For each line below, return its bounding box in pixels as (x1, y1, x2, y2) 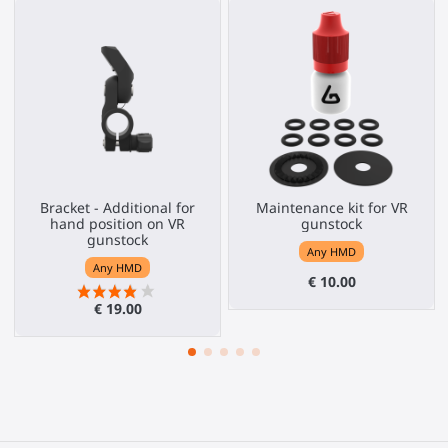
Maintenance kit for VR (255, 198, 408, 218)
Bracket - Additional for (40, 198, 195, 218)
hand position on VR (50, 214, 185, 234)
